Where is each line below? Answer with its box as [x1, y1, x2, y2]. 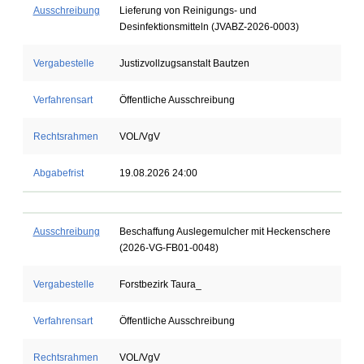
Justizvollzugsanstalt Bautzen [119, 58, 249, 69]
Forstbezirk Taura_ [119, 279, 201, 290]
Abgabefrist [32, 167, 84, 179]
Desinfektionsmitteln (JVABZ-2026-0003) [119, 21, 299, 32]
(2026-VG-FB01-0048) [119, 242, 219, 253]
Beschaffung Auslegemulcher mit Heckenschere [119, 226, 331, 237]
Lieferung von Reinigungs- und [119, 5, 257, 16]
